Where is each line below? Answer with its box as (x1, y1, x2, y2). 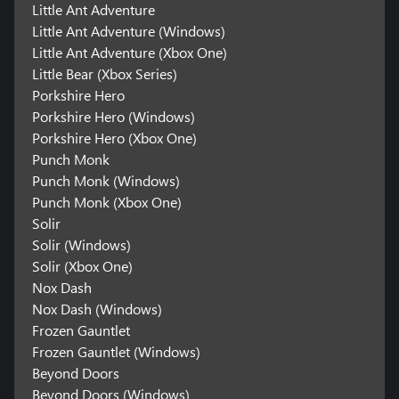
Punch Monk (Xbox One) (31, 192, 182, 212)
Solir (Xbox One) (31, 256, 133, 276)
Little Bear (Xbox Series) (31, 64, 177, 84)
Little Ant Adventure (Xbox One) (31, 43, 227, 62)
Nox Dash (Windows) (31, 299, 162, 319)
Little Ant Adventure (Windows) (31, 21, 225, 41)
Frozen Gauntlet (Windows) (31, 342, 200, 362)
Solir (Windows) (31, 235, 131, 255)
